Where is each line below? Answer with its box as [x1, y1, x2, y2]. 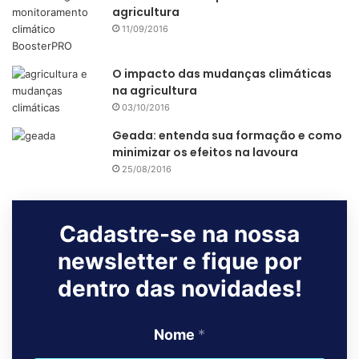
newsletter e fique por [58, 248, 301, 276]
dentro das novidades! [57, 275, 302, 303]
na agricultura [112, 83, 197, 99]
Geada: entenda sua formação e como [112, 127, 342, 144]
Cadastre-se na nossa [59, 220, 300, 248]
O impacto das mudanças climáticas [112, 66, 332, 83]
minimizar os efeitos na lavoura [112, 144, 298, 161]
